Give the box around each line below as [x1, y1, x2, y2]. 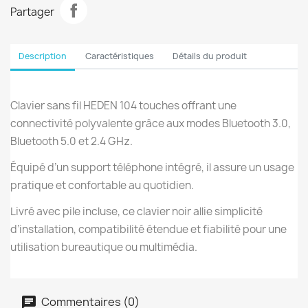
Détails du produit [173, 50, 247, 62]
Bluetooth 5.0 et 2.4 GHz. [10, 134, 133, 148]
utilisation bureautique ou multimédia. [10, 240, 197, 254]
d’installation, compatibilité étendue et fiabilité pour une [10, 222, 287, 236]
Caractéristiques [85, 50, 155, 62]
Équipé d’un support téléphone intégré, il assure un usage [10, 160, 294, 175]
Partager [10, 4, 54, 19]
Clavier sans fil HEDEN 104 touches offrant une [10, 98, 236, 113]
